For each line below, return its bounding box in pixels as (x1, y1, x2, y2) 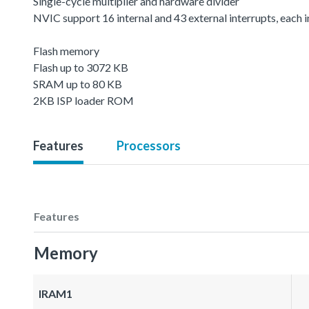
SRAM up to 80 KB (33, 77, 122, 90)
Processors (117, 137, 181, 153)
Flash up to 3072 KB (33, 60, 128, 74)
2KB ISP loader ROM (33, 93, 134, 107)
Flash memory (33, 43, 99, 57)
